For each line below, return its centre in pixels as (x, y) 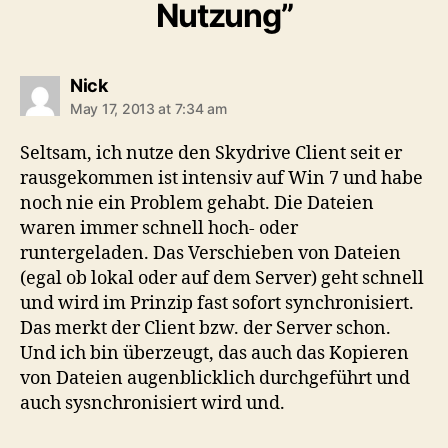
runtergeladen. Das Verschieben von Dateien (210, 253)
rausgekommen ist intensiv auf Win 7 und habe (221, 178)
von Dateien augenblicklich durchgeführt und (215, 378)
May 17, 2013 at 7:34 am (148, 108)
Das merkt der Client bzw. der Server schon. (205, 328)
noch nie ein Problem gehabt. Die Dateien (197, 203)
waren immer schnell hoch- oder (159, 228)
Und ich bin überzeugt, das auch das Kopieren (214, 353)
